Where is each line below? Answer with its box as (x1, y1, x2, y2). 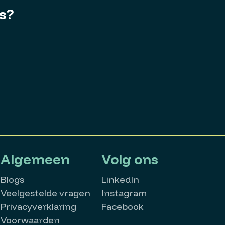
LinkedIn (101, 174, 140, 185)
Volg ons (101, 151, 159, 168)
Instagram (101, 187, 147, 199)
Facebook (101, 201, 144, 212)
